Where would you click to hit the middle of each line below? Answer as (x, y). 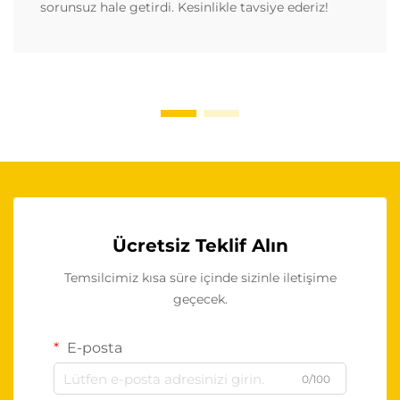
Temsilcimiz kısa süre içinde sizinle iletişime (200, 278)
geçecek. (200, 300)
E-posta (93, 348)
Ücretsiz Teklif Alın (200, 246)
